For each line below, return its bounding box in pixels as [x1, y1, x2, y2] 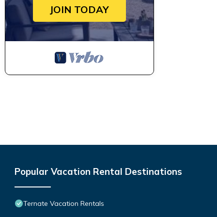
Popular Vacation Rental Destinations [15, 165, 182, 177]
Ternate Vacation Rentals [23, 199, 104, 208]
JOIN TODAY [49, 3, 109, 15]
